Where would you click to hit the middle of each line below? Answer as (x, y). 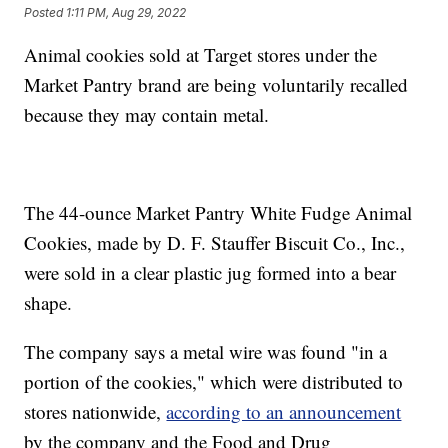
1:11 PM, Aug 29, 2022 (126, 13)
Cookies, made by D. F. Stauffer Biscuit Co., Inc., (215, 243)
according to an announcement (284, 412)
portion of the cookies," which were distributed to (214, 382)
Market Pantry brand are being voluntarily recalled (216, 85)
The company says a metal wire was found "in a (206, 352)
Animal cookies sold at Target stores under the (201, 55)
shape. (48, 303)
